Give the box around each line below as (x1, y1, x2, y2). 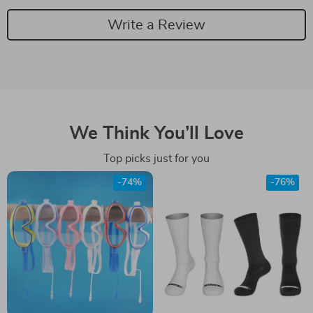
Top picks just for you (103, 153, 210, 164)
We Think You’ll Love (69, 124, 244, 143)
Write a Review (108, 17, 205, 32)
